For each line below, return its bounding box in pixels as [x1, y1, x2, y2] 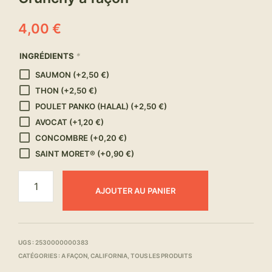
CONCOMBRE [35, 133, 90, 143]
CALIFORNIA [90, 252, 127, 260]
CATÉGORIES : [18, 252, 61, 260]
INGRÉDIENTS [19, 51, 76, 61]
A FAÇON [61, 252, 87, 260]
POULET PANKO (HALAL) [35, 101, 131, 112]
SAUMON [35, 70, 73, 80]
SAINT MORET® [35, 149, 97, 159]
